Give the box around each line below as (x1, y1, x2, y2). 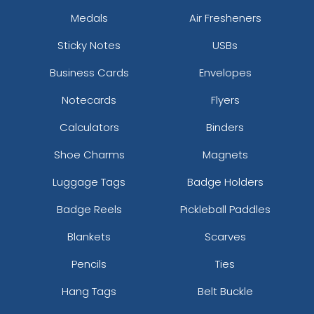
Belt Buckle (197, 283, 253, 299)
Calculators (59, 119, 119, 135)
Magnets (202, 146, 248, 162)
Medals (70, 10, 108, 25)
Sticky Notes (57, 37, 121, 53)
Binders (206, 119, 244, 135)
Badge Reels (56, 201, 122, 217)
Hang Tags (62, 283, 116, 299)
